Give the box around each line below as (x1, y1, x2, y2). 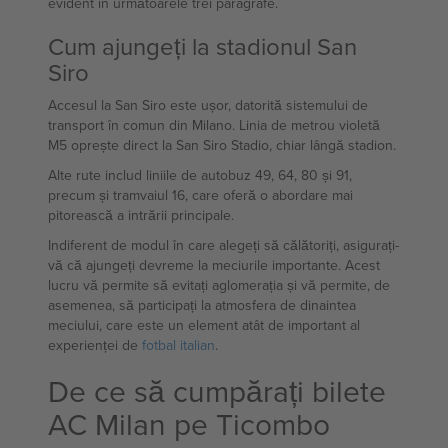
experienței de (48, 335, 142, 355)
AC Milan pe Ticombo (48, 403, 330, 445)
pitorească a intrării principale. (48, 205, 234, 225)
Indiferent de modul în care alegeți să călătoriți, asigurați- (48, 235, 399, 255)
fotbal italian (142, 335, 215, 355)
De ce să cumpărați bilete (48, 370, 386, 412)
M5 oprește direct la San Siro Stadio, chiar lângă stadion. (48, 135, 396, 155)
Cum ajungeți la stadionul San (48, 29, 357, 63)
